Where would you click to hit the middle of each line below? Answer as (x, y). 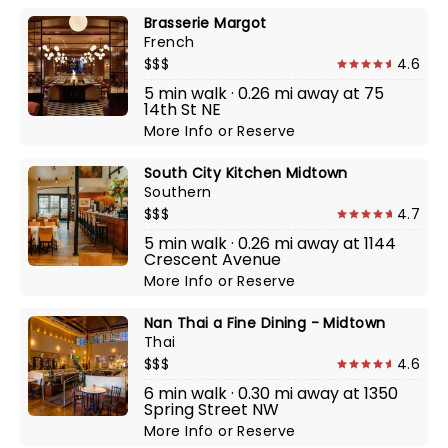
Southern (178, 192)
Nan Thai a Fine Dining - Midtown (265, 323)
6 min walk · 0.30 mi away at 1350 (271, 393)
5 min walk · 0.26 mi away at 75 (264, 93)
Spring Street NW (211, 409)
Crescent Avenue (212, 259)
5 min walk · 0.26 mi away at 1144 (270, 243)
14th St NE (182, 109)
